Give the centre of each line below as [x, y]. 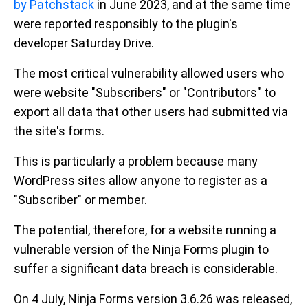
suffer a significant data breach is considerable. [146, 269]
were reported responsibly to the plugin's [126, 24]
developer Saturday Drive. [84, 43]
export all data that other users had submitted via [151, 112]
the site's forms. [59, 131]
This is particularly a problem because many [136, 162]
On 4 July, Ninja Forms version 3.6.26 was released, [153, 299]
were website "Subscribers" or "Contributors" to [145, 93]
